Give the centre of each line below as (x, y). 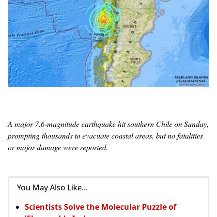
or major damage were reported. (58, 147)
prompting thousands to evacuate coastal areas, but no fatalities (105, 135)
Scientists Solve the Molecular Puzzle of (101, 207)
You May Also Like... (52, 187)
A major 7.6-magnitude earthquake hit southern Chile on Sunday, (108, 124)
